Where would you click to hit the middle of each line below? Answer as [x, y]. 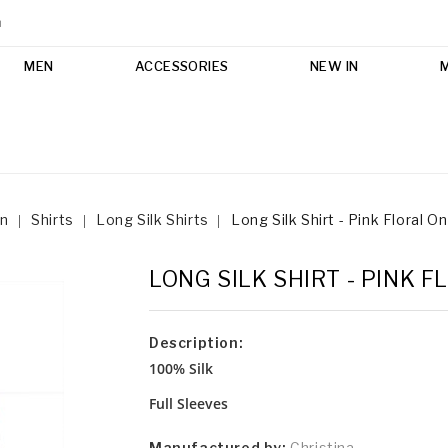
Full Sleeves [188, 404]
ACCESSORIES [181, 65]
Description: [196, 342]
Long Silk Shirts [152, 219]
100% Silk [181, 368]
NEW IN [334, 65]
